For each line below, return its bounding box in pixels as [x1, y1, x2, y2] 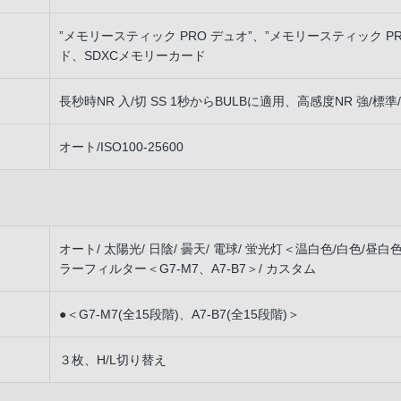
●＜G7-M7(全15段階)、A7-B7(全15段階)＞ [59, 307, 300, 321]
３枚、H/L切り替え [59, 353, 166, 367]
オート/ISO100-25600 [59, 140, 183, 154]
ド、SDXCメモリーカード [59, 48, 206, 63]
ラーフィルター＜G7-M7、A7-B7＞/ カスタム [59, 261, 316, 276]
